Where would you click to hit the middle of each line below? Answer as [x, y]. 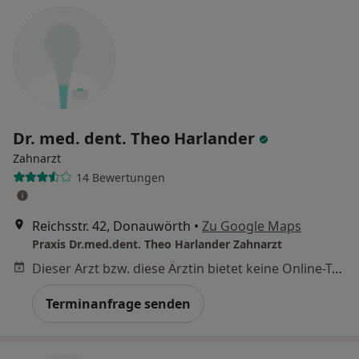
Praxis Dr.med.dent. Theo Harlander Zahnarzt [157, 244]
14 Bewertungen [120, 177]
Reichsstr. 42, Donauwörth [111, 226]
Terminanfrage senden [118, 304]
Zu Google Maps [252, 226]
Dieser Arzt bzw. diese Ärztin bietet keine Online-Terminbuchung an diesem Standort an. [337, 268]
